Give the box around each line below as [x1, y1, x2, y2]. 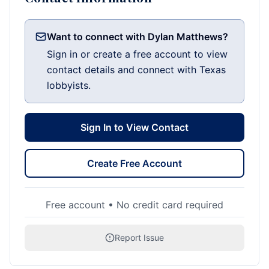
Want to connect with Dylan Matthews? [47, 31, 228, 43]
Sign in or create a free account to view [47, 48, 228, 60]
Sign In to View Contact [80, 121, 189, 133]
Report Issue [115, 232, 164, 243]
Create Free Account [87, 157, 182, 169]
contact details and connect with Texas [47, 64, 226, 76]
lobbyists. [47, 79, 91, 91]
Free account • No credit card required [46, 199, 223, 211]
